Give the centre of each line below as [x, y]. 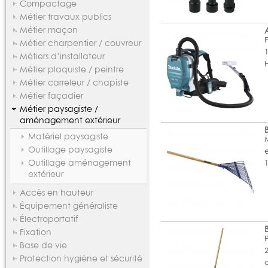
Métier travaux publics [66, 16]
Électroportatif [49, 218]
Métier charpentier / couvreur [80, 43]
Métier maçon [49, 30]
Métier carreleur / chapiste [74, 82]
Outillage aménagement [79, 162]
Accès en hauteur [57, 192]
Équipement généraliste [69, 205]
